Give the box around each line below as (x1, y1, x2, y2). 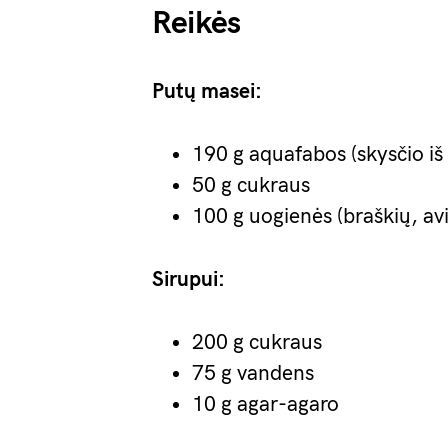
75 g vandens (192, 361, 314, 386)
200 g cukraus (192, 330, 322, 355)
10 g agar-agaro (192, 392, 339, 417)
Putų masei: (152, 79, 262, 104)
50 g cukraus (192, 173, 310, 198)
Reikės (152, 4, 241, 43)
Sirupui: (152, 267, 225, 292)
